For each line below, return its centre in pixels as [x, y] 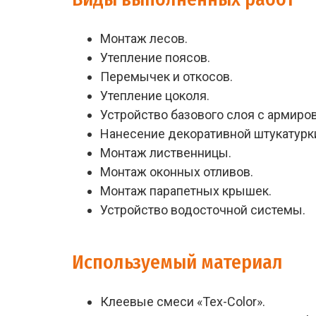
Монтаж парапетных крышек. [186, 191]
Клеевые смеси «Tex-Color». [183, 302]
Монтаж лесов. [144, 38]
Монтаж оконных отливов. [177, 172]
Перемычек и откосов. [166, 77]
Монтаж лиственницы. [166, 153]
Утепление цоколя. [155, 96]
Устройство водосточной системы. [203, 210]
